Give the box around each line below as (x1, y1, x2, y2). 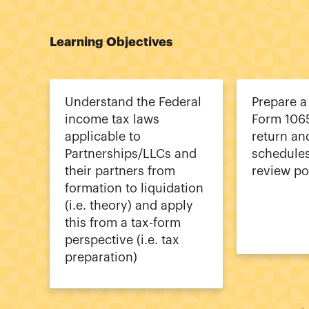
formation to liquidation (65, 182, 203, 195)
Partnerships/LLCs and (65, 148, 197, 161)
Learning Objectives (50, 36, 172, 49)
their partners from (65, 165, 175, 178)
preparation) (65, 251, 137, 264)
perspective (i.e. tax (65, 234, 179, 247)
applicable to (65, 130, 141, 143)
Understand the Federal (65, 96, 201, 109)
